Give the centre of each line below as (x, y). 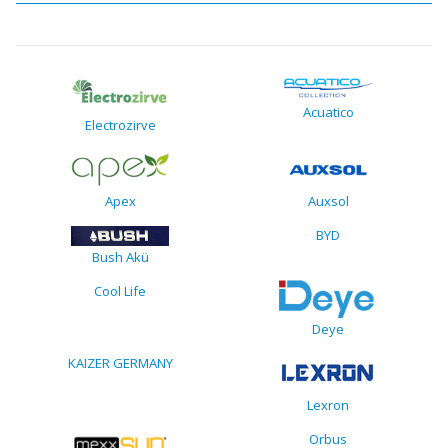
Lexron (328, 404)
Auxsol (328, 200)
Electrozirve (120, 124)
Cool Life (120, 291)
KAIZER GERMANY (120, 362)
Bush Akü (120, 257)
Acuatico (328, 112)
